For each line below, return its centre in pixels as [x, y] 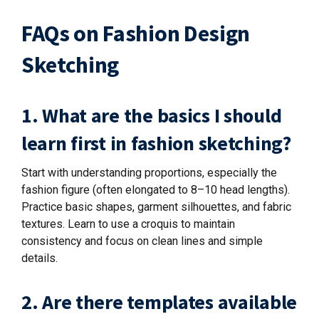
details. [40, 258]
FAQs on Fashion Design [136, 33]
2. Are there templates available [159, 302]
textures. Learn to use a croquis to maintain [128, 224]
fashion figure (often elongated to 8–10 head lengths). [156, 189]
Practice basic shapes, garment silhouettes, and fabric [156, 206]
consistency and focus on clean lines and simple [142, 241]
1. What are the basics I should [152, 115]
